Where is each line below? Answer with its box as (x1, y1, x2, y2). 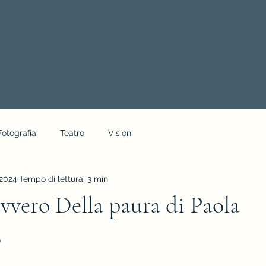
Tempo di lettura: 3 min (19, 173, 108, 183)
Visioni (108, 128, 133, 138)
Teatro (60, 128, 84, 138)
